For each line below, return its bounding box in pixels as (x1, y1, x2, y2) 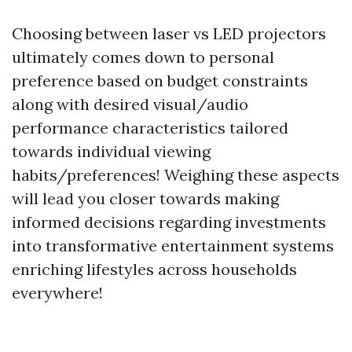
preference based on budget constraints (12, 71, 308, 90)
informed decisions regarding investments (12, 212, 326, 232)
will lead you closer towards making (12, 189, 279, 208)
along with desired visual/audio (12, 94, 248, 114)
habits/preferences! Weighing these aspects (12, 165, 339, 185)
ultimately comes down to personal (12, 47, 274, 67)
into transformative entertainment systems (12, 236, 334, 255)
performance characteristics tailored (12, 118, 288, 137)
